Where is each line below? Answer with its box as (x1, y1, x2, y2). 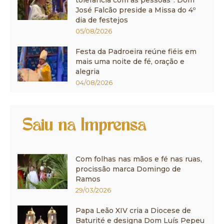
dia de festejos (75, 15, 128, 24)
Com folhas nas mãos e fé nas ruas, (75, 154, 202, 163)
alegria (75, 66, 99, 76)
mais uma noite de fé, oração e (75, 56, 184, 66)
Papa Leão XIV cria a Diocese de (75, 205, 191, 215)
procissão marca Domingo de (75, 164, 181, 173)
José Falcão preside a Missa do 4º (75, 5, 195, 14)
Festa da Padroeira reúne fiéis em (75, 46, 196, 56)
